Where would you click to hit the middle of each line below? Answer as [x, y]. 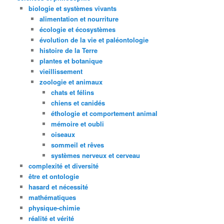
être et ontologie [53, 176]
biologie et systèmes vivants [72, 8]
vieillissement [61, 71]
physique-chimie [54, 207]
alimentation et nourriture [79, 18]
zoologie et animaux [71, 81]
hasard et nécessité [58, 186]
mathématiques [52, 197]
